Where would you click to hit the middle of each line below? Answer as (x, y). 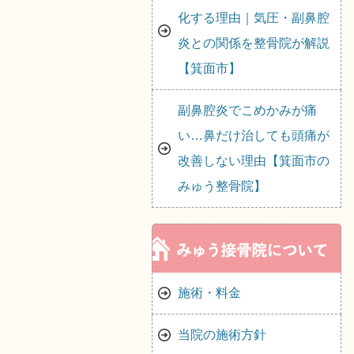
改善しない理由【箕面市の (254, 161)
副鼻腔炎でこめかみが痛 (247, 110)
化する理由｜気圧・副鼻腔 (254, 18)
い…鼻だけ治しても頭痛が (254, 136)
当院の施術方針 (222, 335)
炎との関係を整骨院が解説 (254, 43)
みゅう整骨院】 (222, 186)
